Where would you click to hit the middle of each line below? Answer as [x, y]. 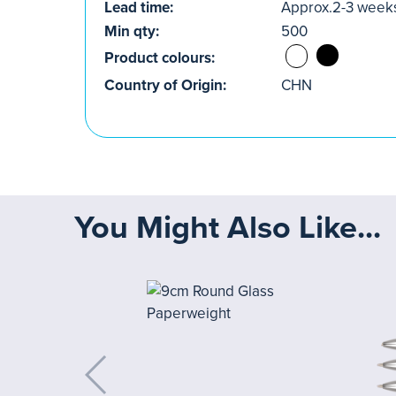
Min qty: [132, 31]
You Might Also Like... [228, 227]
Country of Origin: [165, 85]
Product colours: [160, 57]
